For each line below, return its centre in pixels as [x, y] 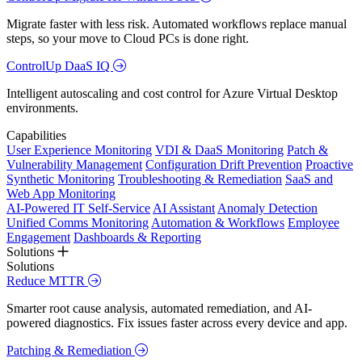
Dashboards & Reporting [137, 238]
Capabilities [36, 136]
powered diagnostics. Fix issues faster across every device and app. [177, 323]
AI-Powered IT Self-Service [78, 208]
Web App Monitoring [61, 194]
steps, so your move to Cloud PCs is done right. [128, 39]
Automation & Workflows [218, 223]
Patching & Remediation [71, 351]
